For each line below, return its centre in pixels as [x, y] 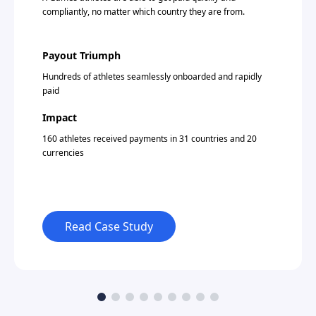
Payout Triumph [81, 55]
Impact [60, 117]
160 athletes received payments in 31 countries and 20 [150, 138]
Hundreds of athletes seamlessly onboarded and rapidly [152, 76]
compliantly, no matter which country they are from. [144, 11]
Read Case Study [109, 226]
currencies [63, 152]
